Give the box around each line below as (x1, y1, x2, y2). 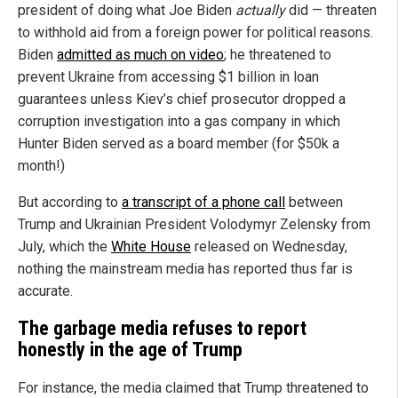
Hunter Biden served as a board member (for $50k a (18, 134, 339, 152)
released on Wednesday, (191, 237, 347, 255)
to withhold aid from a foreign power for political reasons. (18, 23, 373, 41)
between (285, 193, 343, 211)
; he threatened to (224, 45, 331, 63)
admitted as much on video (57, 45, 224, 63)
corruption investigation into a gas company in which (18, 112, 340, 130)
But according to (18, 193, 122, 211)
